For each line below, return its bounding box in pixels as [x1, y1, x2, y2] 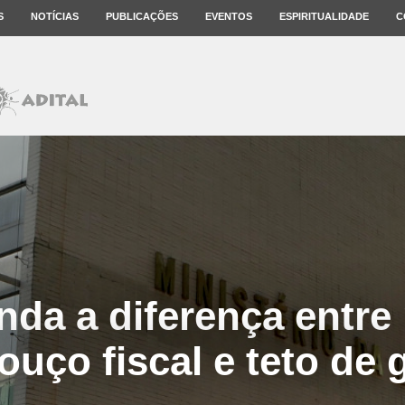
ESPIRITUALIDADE [279, 11, 369, 22]
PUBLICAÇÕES [106, 11, 178, 22]
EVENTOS [205, 11, 252, 22]
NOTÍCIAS [31, 11, 79, 22]
